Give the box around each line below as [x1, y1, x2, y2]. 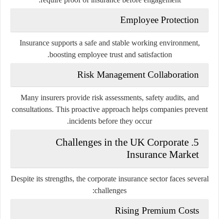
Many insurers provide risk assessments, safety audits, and [20, 93, 199, 102]
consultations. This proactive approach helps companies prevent [11, 105, 208, 113]
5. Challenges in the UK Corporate [56, 136, 189, 148]
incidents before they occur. [69, 116, 152, 125]
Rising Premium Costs [115, 205, 199, 216]
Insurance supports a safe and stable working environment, [19, 38, 200, 47]
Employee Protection [120, 14, 199, 25]
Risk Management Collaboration [77, 69, 199, 80]
